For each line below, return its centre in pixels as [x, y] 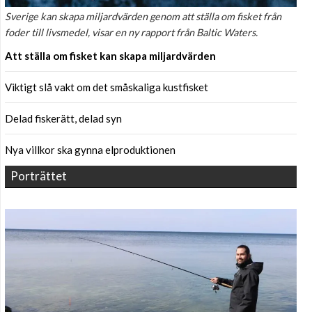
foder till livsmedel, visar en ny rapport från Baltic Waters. [131, 33]
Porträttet [39, 176]
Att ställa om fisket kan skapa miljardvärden [110, 56]
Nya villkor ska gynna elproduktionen [90, 150]
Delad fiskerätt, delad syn [63, 119]
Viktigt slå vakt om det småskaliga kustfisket [107, 87]
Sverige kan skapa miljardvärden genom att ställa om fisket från [143, 17]
